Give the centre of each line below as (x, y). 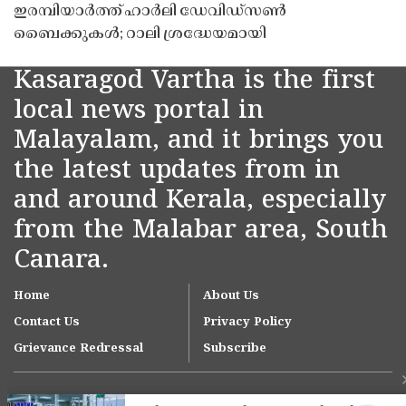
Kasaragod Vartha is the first (194, 82)
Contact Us (47, 322)
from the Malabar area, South (201, 231)
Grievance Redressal (78, 348)
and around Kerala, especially (200, 201)
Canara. (61, 261)
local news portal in (139, 111)
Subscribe (235, 348)
